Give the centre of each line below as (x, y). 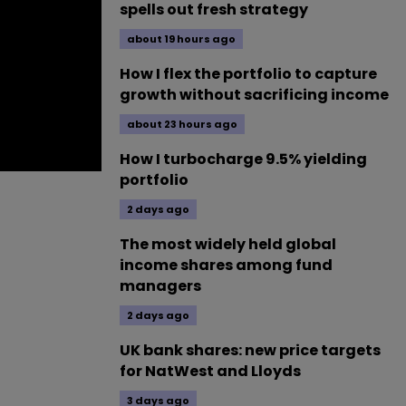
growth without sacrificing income (254, 95)
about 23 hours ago (182, 124)
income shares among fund (226, 265)
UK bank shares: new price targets (250, 350)
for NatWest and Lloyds (210, 371)
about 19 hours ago (181, 39)
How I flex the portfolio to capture (248, 74)
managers (160, 286)
